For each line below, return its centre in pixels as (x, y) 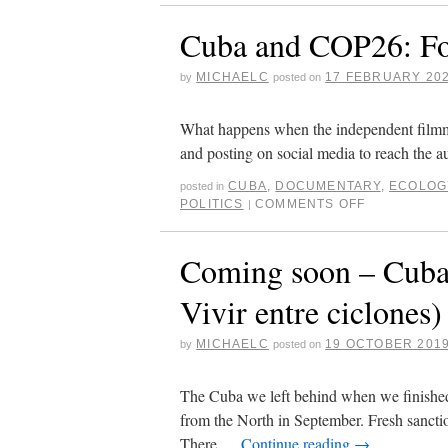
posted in (202, 185)
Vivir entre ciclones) (311, 311)
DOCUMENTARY (328, 185)
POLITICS (212, 203)
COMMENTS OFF (310, 203)
